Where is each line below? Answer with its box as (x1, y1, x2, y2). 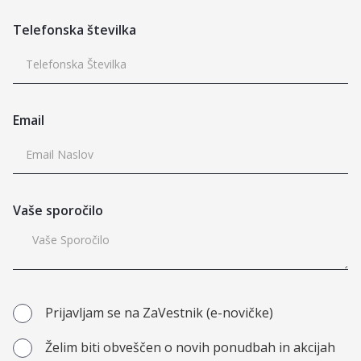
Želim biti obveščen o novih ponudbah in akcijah (45, 338, 335, 356)
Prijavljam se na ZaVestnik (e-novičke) (45, 303, 273, 322)
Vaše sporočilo (13, 201, 103, 219)
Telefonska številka (13, 20, 136, 39)
